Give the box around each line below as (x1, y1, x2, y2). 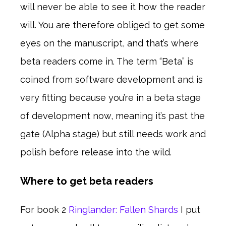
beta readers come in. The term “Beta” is (20, 56, 194, 67)
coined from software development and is (20, 74, 203, 85)
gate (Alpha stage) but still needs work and (20, 129, 206, 140)
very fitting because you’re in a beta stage (20, 92, 201, 103)
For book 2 (20, 204, 69, 215)
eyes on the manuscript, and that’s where (20, 38, 199, 49)
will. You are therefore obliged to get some (20, 20, 205, 31)
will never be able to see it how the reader (20, 2, 205, 13)
